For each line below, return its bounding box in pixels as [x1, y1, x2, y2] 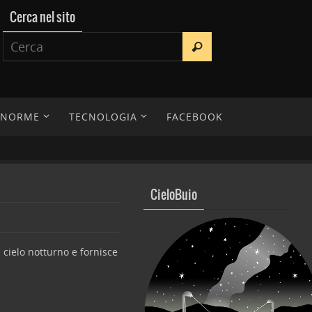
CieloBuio [150, 188, 197, 203]
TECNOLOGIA [69, 110, 137, 123]
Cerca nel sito [10, 10, 76, 25]
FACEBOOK [166, 110, 223, 123]
